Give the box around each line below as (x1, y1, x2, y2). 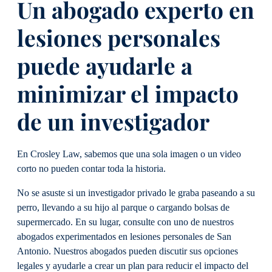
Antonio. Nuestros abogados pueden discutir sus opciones (17, 245, 238, 257)
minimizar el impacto (17, 78, 239, 109)
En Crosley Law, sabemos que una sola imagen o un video (17, 148, 241, 160)
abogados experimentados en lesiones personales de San (17, 231, 231, 242)
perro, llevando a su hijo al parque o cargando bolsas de (17, 202, 229, 213)
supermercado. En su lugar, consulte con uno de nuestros (17, 216, 234, 228)
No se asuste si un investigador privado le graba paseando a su (17, 187, 255, 199)
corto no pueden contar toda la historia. (17, 163, 171, 174)
